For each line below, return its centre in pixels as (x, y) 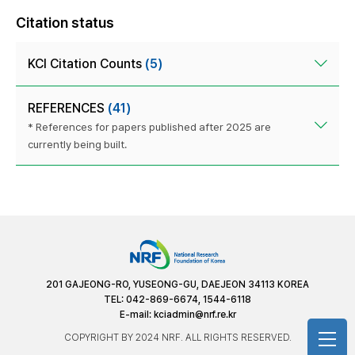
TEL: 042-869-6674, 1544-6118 (177, 299)
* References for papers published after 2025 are (149, 126)
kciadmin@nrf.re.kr (195, 314)
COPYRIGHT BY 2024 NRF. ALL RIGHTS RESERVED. (177, 337)
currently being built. (77, 144)
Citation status (65, 22)
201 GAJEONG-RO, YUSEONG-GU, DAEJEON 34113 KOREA (177, 284)
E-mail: (136, 314)
